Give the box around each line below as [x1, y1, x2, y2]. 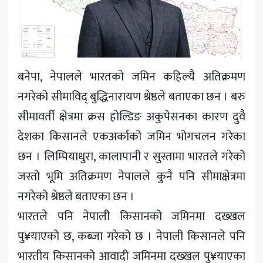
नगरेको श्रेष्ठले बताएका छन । [18, 186, 135, 207]
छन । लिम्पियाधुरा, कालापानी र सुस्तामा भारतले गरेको [18, 146, 245, 167]
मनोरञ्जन [8, 29, 44, 46]
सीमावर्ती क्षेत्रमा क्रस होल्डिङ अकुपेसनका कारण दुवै [18, 106, 245, 127]
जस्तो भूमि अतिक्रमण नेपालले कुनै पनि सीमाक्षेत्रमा [18, 166, 245, 187]
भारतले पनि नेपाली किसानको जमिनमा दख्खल [18, 206, 245, 227]
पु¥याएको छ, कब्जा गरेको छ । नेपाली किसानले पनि [18, 226, 245, 247]
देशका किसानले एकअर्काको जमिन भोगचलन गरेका [18, 126, 245, 147]
